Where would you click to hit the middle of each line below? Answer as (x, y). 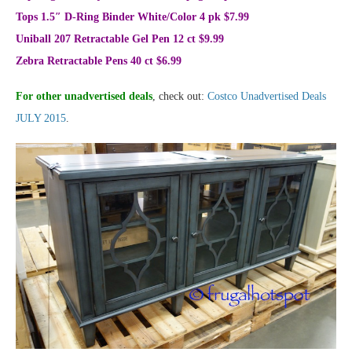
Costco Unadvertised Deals (267, 97)
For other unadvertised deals (84, 97)
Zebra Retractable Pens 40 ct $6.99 (99, 61)
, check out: (180, 97)
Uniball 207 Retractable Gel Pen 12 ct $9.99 (120, 39)
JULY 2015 (41, 119)
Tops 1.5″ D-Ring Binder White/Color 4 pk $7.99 (132, 17)
